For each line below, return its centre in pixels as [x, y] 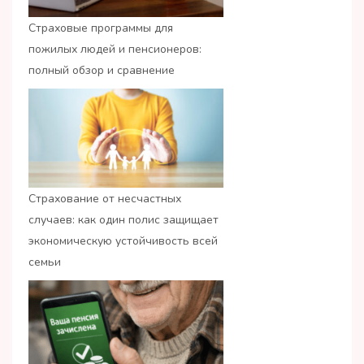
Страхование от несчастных [105, 199]
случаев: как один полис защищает [123, 220]
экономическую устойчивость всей [123, 241]
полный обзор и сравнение [102, 70]
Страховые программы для [101, 28]
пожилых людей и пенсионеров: [115, 49]
